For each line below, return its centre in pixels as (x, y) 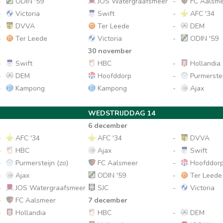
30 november (110, 51)
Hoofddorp (114, 76)
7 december (108, 200)
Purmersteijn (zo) (41, 163)
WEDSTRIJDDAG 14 (122, 113)
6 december (108, 126)
